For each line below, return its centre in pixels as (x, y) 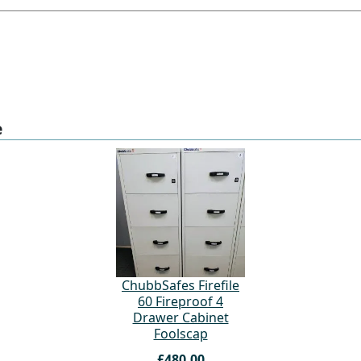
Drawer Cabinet (180, 317)
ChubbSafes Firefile (180, 285)
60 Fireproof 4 (180, 301)
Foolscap (180, 333)
